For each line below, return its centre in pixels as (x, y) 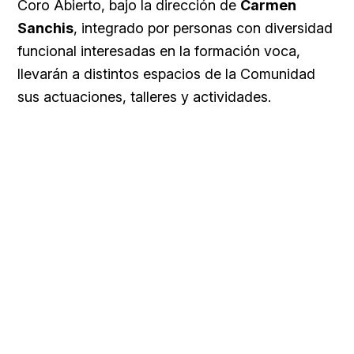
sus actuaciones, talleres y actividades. (144, 97)
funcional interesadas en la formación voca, (159, 51)
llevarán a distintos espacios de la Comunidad (166, 74)
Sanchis (45, 28)
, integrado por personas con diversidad (203, 28)
